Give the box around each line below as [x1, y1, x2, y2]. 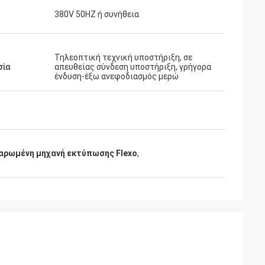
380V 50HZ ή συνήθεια [54, 9, 139, 19]
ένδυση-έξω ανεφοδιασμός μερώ [54, 72, 179, 81]
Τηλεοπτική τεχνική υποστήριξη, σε [54, 53, 192, 62]
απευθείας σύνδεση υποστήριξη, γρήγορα [54, 62, 211, 72]
